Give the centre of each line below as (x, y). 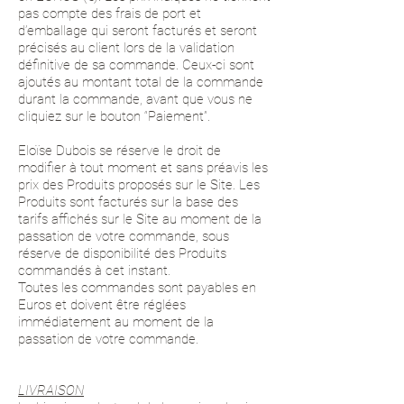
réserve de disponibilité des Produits (122, 253)
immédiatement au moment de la (116, 322)
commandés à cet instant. (94, 271)
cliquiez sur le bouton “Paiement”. (114, 116)
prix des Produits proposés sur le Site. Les (139, 185)
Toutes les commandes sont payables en (137, 288)
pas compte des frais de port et (110, 14)
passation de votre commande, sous (124, 236)
